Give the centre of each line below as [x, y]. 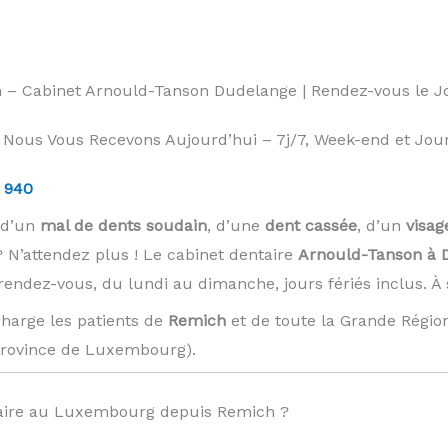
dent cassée [310, 225]
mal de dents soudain [123, 225]
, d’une [235, 225]
